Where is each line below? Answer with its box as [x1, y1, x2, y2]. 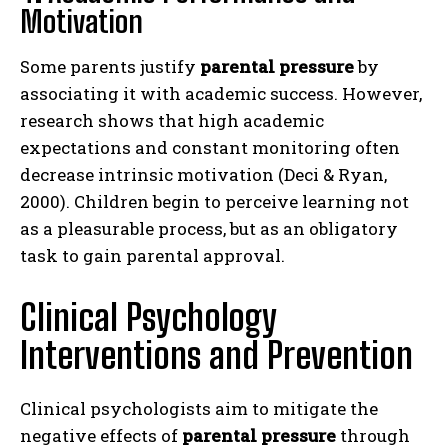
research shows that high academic [20, 108, 324, 132]
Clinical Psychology [20, 295, 276, 339]
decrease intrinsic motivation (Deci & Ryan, [20, 162, 387, 186]
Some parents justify [20, 54, 200, 78]
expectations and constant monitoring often [20, 135, 400, 159]
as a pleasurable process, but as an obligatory [20, 216, 398, 240]
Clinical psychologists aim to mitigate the [20, 396, 378, 420]
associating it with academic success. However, [20, 81, 422, 105]
